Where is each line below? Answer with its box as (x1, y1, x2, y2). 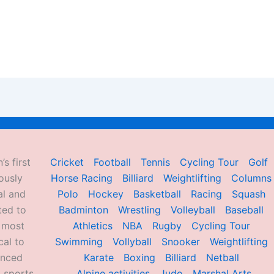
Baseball (225, 204, 264, 216)
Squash (231, 188, 265, 200)
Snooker (161, 235, 200, 248)
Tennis (140, 156, 170, 168)
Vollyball (112, 235, 152, 248)
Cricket (50, 156, 84, 168)
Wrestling (118, 204, 161, 216)
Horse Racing (51, 172, 113, 184)
